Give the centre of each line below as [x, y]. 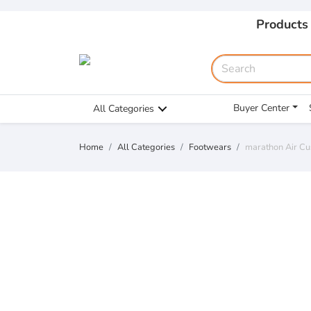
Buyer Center [261, 108]
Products [282, 24]
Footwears [210, 147]
